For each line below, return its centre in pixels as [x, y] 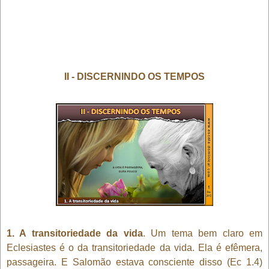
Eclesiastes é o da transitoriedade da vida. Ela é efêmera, [134, 247]
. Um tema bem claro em [203, 233]
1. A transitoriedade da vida [75, 233]
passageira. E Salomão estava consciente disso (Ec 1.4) [134, 262]
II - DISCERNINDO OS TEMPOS [134, 76]
